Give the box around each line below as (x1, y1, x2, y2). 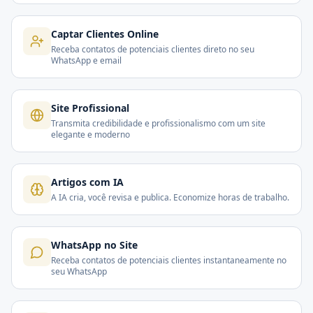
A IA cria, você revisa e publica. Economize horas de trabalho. (51, 191, 289, 203)
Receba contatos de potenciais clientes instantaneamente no (51, 254, 286, 266)
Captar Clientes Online (51, 27, 159, 41)
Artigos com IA (51, 175, 124, 189)
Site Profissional (51, 101, 129, 115)
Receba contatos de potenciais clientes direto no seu (51, 43, 254, 55)
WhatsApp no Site (51, 238, 138, 252)
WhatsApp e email (51, 54, 122, 66)
